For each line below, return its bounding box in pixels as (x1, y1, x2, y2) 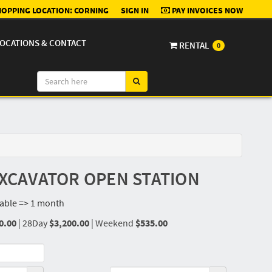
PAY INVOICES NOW (172, 5, 243, 16)
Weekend (95, 217, 135, 229)
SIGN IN (121, 5, 149, 16)
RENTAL (177, 40, 211, 51)
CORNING (74, 5, 109, 16)
